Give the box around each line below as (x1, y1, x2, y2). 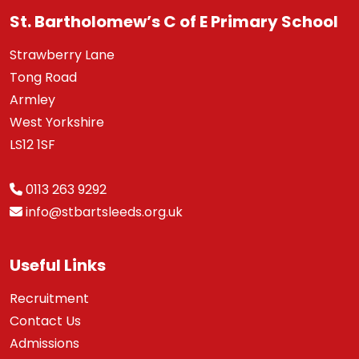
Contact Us (10, 311, 81, 330)
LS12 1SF (10, 135, 55, 154)
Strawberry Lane (10, 45, 115, 64)
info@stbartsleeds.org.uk (26, 202, 183, 221)
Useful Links (10, 253, 106, 276)
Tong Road (10, 67, 77, 87)
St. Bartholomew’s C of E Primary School (10, 10, 338, 33)
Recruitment (10, 288, 89, 308)
